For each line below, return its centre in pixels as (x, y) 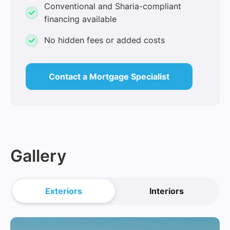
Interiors (166, 191)
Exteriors (64, 191)
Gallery (38, 156)
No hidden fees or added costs (104, 40)
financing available (80, 19)
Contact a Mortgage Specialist (109, 77)
